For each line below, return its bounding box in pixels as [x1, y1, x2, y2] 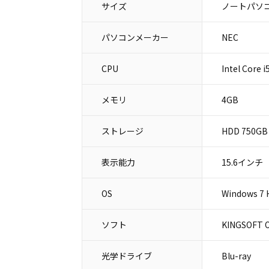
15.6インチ [221, 156, 263, 168]
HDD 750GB [221, 125, 268, 137]
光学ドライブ [101, 250, 152, 262]
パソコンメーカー [101, 31, 169, 43]
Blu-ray [221, 250, 251, 262]
